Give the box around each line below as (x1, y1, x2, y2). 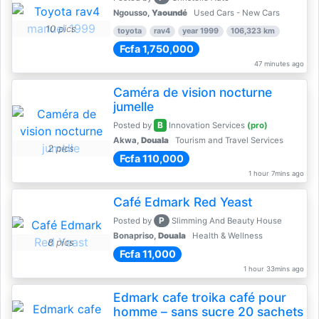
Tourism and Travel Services (172, 135, 283, 145)
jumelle (113, 99, 154, 114)
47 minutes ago (253, 60, 304, 68)
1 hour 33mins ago (243, 265, 304, 273)
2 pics (48, 143, 75, 154)
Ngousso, (113, 8, 152, 18)
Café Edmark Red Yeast (113, 194, 252, 209)
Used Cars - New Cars (191, 8, 280, 18)
